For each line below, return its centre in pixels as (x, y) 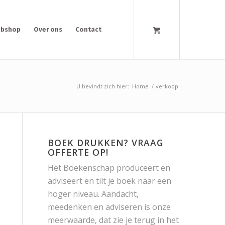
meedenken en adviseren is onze (109, 207)
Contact (88, 29)
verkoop (167, 86)
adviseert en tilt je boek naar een (109, 181)
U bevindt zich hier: (102, 86)
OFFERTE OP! (78, 152)
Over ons (48, 29)
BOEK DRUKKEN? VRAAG (105, 143)
